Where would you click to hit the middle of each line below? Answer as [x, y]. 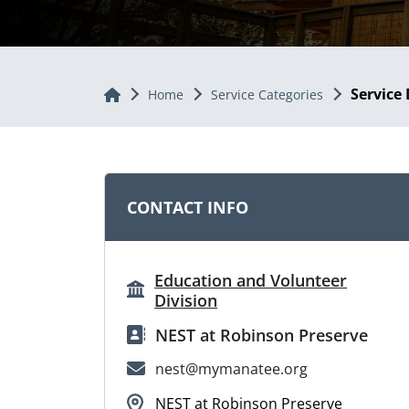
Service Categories [267, 94]
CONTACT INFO [188, 208]
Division [186, 300]
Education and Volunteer [251, 280]
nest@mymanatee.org [231, 369]
